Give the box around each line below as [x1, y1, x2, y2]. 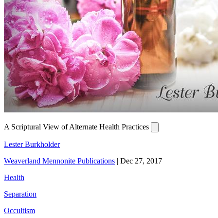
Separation [4, 190, 36, 199]
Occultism [4, 206, 35, 215]
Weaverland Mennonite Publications [4, 157, 115, 165]
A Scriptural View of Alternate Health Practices [4, 123, 151, 131]
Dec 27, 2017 [120, 157, 162, 165]
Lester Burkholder [4, 140, 60, 149]
